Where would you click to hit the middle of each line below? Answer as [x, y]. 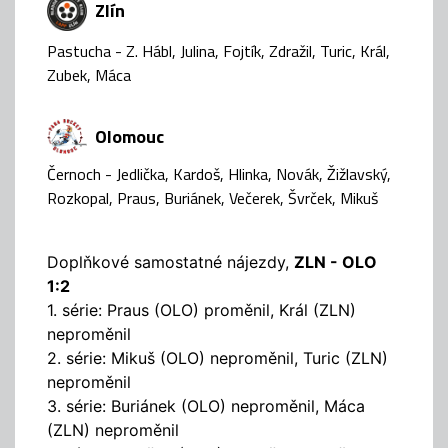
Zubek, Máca [89, 74]
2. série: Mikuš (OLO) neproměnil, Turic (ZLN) [217, 358]
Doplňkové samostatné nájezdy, [170, 262]
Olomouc [129, 136]
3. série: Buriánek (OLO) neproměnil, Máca [206, 406]
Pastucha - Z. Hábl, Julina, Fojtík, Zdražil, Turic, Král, [218, 50]
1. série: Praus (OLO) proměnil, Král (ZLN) [201, 310]
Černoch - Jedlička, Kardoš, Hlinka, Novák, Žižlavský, [219, 174]
